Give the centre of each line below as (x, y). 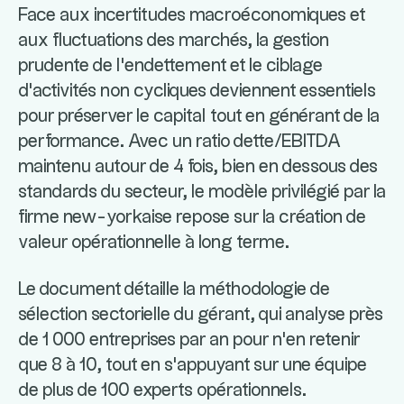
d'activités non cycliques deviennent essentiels (197, 91)
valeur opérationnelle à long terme (151, 243)
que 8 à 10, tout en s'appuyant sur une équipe (193, 365)
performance (69, 142)
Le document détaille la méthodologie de (174, 289)
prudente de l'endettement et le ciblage (170, 66)
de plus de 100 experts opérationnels (160, 390)
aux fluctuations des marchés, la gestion (174, 41)
